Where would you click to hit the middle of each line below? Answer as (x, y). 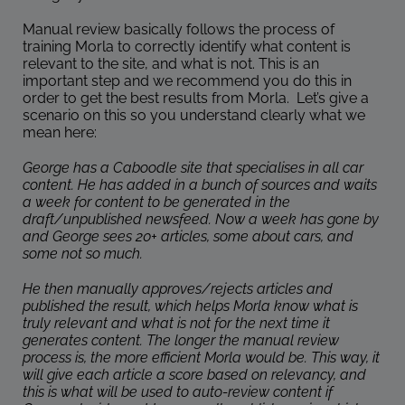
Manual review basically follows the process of (179, 30)
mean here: (60, 133)
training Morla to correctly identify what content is (187, 47)
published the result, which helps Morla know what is (190, 306)
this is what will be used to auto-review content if (178, 392)
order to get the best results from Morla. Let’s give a (196, 99)
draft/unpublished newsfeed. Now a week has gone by (201, 220)
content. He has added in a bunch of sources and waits (200, 185)
